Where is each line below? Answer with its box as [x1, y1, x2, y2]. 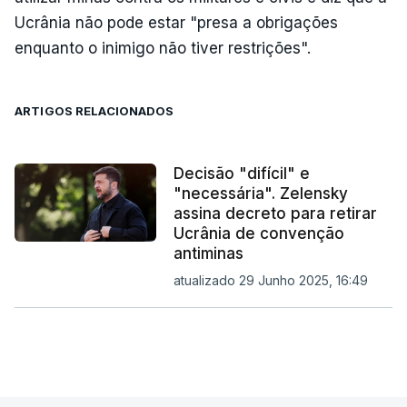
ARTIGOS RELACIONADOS [15, 104, 174, 118]
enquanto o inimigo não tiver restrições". [15, 39, 311, 57]
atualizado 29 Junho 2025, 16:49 [173, 273, 368, 288]
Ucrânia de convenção [173, 224, 344, 243]
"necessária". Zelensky [173, 184, 348, 203]
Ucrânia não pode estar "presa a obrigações [15, 14, 338, 32]
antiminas [173, 244, 243, 263]
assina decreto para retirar [173, 204, 377, 223]
